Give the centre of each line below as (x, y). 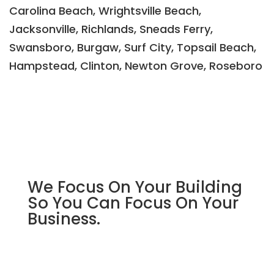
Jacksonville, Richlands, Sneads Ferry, (111, 29)
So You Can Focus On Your (133, 203)
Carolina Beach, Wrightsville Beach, (105, 10)
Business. (64, 219)
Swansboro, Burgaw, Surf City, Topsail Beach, (133, 47)
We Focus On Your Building (135, 187)
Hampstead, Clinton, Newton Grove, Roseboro (136, 65)
